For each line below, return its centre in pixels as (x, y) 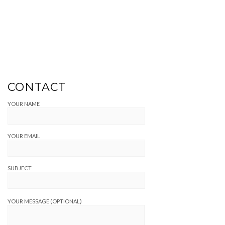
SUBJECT (20, 168)
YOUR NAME (24, 104)
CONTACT (37, 87)
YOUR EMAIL (24, 136)
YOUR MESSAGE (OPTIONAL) (45, 201)
